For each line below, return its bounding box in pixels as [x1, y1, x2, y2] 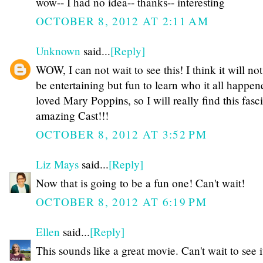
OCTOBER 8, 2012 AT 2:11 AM [36, 13, 208, 28]
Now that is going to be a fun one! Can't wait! [36, 176, 245, 191]
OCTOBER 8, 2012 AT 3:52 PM [36, 126, 207, 141]
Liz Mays [36, 156, 79, 171]
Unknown [36, 43, 80, 58]
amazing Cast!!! [36, 108, 109, 123]
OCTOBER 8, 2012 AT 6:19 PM [36, 194, 207, 209]
